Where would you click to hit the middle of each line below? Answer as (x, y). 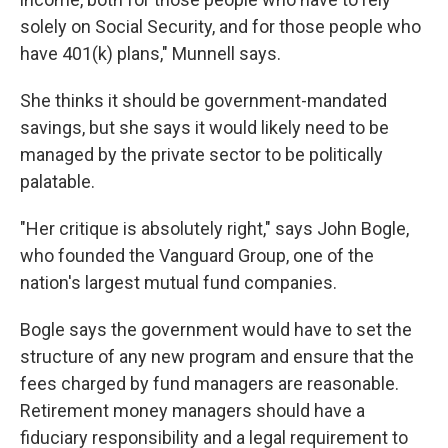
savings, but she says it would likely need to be (204, 127)
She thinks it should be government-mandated (203, 100)
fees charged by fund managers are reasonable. (209, 383)
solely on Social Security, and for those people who (220, 26)
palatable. (57, 181)
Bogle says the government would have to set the (216, 329)
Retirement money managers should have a (192, 410)
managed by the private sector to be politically (201, 154)
